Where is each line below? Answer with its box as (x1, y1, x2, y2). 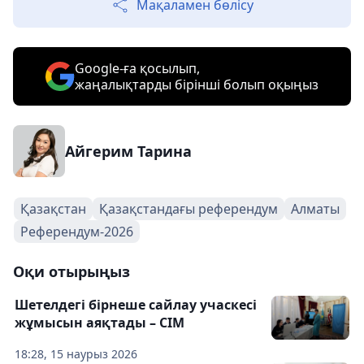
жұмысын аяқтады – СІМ (15, 314, 184, 331)
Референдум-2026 (20, 223, 133, 240)
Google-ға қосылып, (75, 59, 200, 77)
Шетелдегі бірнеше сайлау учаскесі (15, 296, 257, 314)
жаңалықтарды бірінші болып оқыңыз (75, 76, 318, 93)
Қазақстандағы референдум (99, 200, 278, 218)
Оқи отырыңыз (13, 262, 130, 281)
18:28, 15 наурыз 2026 (15, 346, 137, 362)
